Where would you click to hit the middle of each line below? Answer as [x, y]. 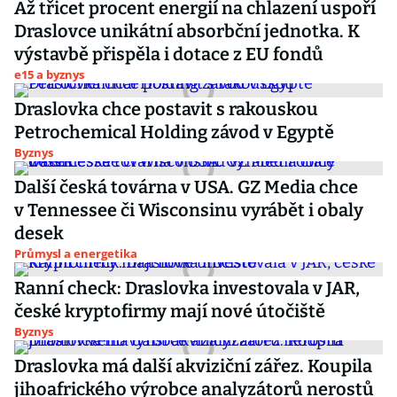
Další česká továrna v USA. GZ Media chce [186, 187]
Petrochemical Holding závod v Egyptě [174, 132]
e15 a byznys [49, 74]
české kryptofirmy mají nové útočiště [170, 311]
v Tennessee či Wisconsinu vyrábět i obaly [189, 210]
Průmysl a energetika [76, 253]
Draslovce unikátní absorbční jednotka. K [187, 31]
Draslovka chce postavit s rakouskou [166, 109]
